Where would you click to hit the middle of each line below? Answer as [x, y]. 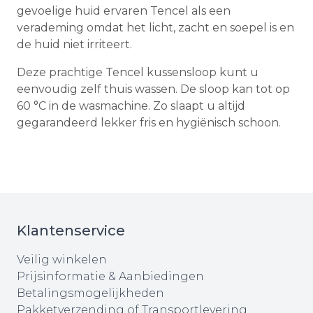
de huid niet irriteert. [74, 45]
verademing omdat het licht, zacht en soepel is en [155, 28]
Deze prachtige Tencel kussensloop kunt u [138, 73]
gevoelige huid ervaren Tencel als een [124, 11]
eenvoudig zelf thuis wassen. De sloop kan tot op [153, 89]
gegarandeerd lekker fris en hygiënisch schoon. [149, 123]
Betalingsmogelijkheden [90, 293]
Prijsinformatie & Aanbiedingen [110, 277]
